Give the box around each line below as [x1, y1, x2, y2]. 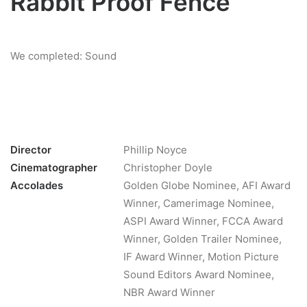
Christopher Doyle [123, 161, 212, 174]
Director [10, 143, 51, 156]
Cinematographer [10, 161, 97, 174]
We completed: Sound [10, 49, 116, 62]
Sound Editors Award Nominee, [123, 268, 274, 281]
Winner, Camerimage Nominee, [123, 197, 274, 210]
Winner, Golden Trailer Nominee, [123, 232, 282, 245]
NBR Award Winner [123, 286, 215, 299]
